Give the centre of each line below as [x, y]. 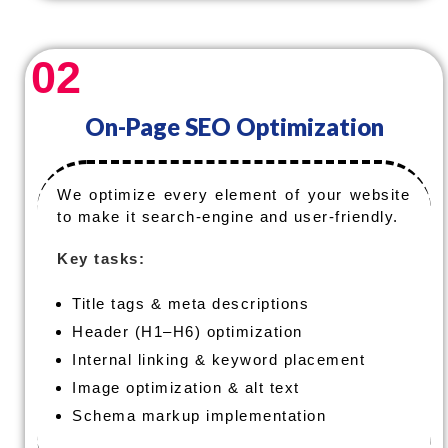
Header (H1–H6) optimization [187, 331]
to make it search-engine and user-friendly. [228, 216]
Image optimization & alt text [186, 387]
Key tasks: [101, 258]
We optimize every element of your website [234, 194]
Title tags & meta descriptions [190, 303]
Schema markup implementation [199, 415]
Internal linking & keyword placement [218, 359]
